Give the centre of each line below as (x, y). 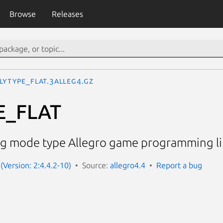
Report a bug (179, 165)
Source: (96, 165)
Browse (22, 14)
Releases (67, 14)
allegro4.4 (128, 165)
